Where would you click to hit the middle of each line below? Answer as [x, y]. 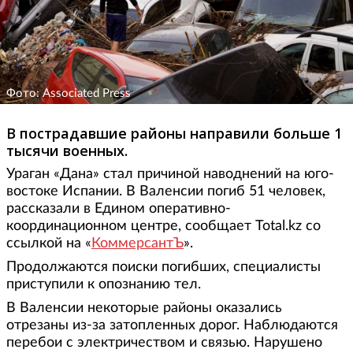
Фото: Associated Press [69, 94]
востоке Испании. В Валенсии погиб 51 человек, [166, 192]
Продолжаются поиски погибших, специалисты [163, 268]
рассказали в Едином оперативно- [119, 209]
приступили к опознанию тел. [104, 285]
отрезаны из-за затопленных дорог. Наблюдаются [172, 326]
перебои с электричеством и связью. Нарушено [164, 343]
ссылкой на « [49, 244]
